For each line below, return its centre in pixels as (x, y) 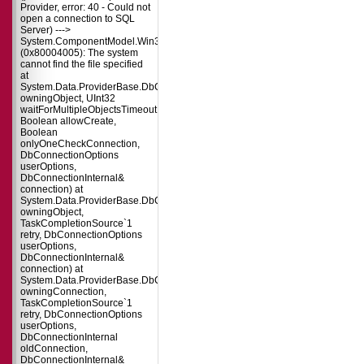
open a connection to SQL (78, 19)
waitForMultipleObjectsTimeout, (90, 110)
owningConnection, (63, 292)
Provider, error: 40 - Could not (85, 7)
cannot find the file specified (82, 64)
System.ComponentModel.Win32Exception (115, 41)
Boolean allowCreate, (68, 121)
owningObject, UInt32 (68, 98)
